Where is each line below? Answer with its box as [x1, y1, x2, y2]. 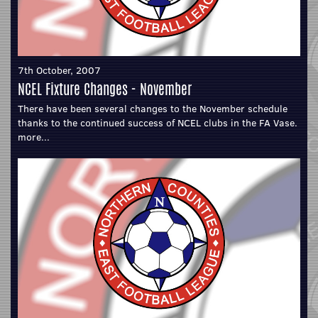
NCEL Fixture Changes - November [18, 79, 192, 100]
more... [18, 130, 50, 145]
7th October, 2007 [18, 63, 101, 78]
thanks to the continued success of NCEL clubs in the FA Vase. [18, 116, 297, 131]
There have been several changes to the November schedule [18, 102, 287, 116]
